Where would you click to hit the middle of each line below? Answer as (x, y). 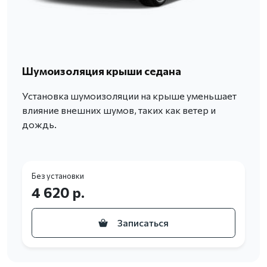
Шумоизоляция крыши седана (102, 71)
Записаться (143, 223)
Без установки (58, 176)
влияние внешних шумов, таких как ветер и (119, 110)
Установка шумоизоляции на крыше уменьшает (129, 96)
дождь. (39, 125)
